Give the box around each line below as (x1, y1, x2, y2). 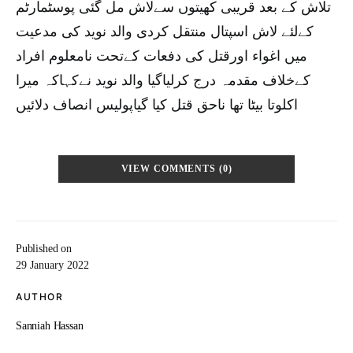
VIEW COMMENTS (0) (121, 164, 232, 174)
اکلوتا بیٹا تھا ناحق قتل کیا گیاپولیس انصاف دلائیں (16, 97, 298, 113)
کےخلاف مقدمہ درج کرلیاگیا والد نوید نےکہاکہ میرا (16, 72, 310, 88)
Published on (16, 243, 72, 255)
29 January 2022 (16, 259, 89, 271)
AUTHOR (16, 291, 63, 303)
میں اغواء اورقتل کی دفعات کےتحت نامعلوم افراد (16, 48, 307, 64)
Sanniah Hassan (16, 320, 84, 332)
